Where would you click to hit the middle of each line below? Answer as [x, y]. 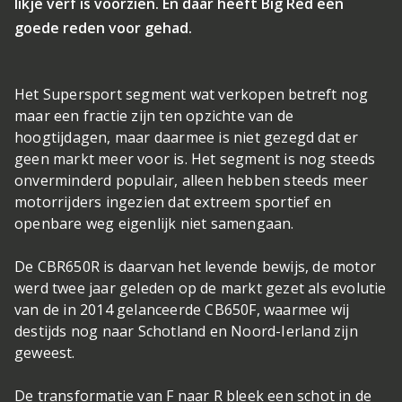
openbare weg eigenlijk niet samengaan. [156, 223]
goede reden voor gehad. [103, 28]
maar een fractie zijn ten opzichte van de [154, 116]
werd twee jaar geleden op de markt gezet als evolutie [201, 288]
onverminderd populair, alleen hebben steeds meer [192, 180]
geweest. [47, 353]
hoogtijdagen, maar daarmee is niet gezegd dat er [187, 137]
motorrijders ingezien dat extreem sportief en [173, 202]
